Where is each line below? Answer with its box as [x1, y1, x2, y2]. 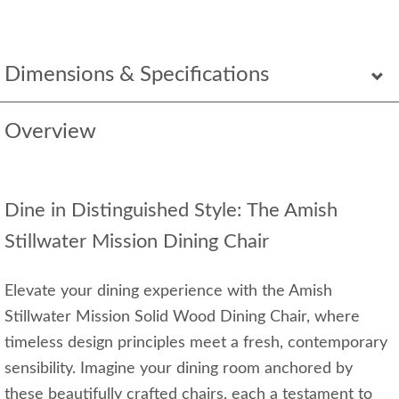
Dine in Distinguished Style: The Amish [4, 200, 338, 221]
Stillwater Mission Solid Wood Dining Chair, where [4, 309, 360, 326]
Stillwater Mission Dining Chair [4, 232, 269, 252]
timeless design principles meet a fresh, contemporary [4, 335, 387, 352]
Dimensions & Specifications [4, 64, 269, 86]
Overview [4, 121, 96, 143]
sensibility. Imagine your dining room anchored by [4, 361, 353, 378]
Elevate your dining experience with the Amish [4, 283, 332, 300]
